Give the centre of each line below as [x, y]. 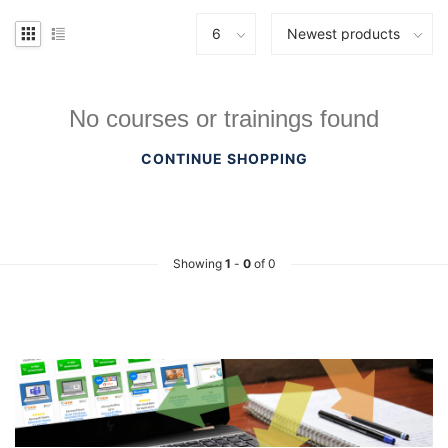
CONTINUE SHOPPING [224, 158]
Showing [198, 263]
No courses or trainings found [224, 118]
